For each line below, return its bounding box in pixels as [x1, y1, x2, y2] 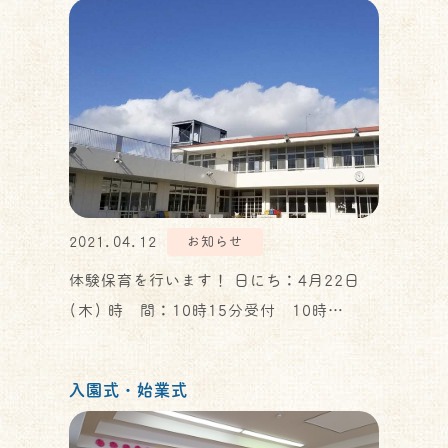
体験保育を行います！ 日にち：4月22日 [69, 270, 360, 290]
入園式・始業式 [69, 381, 188, 398]
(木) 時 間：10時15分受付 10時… [69, 300, 344, 320]
